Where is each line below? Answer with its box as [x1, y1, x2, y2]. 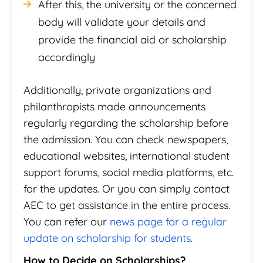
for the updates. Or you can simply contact [23, 181, 230, 195]
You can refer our [23, 214, 110, 228]
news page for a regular [110, 214, 227, 228]
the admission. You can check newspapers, [23, 132, 228, 146]
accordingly [38, 50, 95, 64]
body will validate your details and [38, 15, 205, 29]
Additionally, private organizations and [23, 83, 211, 97]
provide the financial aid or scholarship [38, 32, 227, 46]
